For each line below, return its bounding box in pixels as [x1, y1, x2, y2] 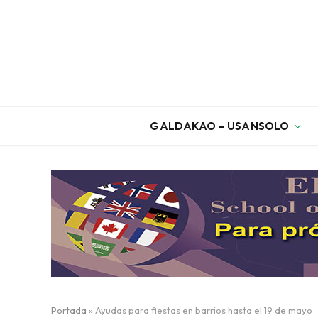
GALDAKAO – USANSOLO [150, 119, 290, 133]
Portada [51, 305, 87, 316]
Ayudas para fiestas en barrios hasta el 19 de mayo [95, 305, 312, 316]
